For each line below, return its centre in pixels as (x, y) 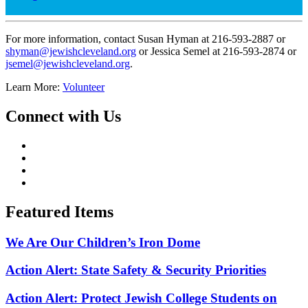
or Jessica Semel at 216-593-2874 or (216, 52)
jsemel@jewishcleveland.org (68, 64)
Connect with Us (63, 117)
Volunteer (84, 87)
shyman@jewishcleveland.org (71, 52)
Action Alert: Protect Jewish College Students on (141, 298)
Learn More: (34, 87)
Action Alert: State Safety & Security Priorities (136, 270)
